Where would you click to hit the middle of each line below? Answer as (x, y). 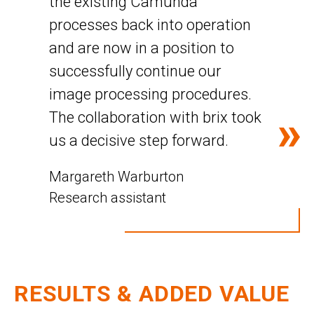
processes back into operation (150, 25)
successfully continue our (135, 71)
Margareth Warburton (116, 176)
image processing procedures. (150, 94)
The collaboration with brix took (155, 117)
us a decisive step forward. (139, 140)
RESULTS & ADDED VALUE (152, 293)
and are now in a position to (142, 48)
